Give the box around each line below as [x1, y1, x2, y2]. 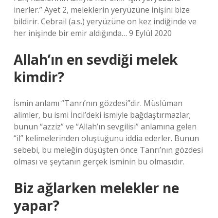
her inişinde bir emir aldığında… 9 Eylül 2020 [14, 28, 172, 38]
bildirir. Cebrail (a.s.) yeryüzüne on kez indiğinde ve [14, 16, 197, 27]
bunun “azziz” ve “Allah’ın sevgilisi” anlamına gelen [14, 121, 197, 132]
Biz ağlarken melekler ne [14, 179, 179, 197]
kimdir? [14, 68, 64, 86]
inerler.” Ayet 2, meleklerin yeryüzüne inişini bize [14, 4, 190, 15]
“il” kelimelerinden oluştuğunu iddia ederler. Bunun [14, 133, 199, 144]
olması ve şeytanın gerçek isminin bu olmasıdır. [14, 156, 184, 167]
